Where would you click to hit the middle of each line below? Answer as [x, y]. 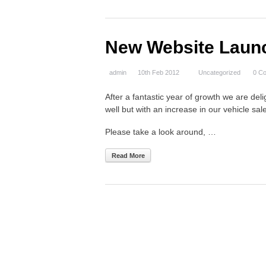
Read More [128, 156]
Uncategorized [219, 72]
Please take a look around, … [161, 132]
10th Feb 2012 [159, 72]
